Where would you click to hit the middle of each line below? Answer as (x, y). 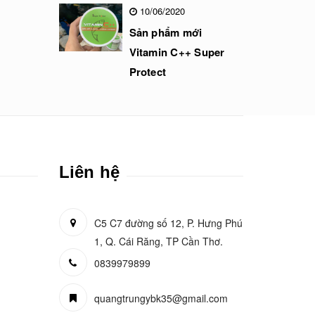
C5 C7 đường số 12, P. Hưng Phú (168, 223)
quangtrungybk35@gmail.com (161, 298)
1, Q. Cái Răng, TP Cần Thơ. (158, 241)
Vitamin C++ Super (177, 52)
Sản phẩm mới (166, 32)
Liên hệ (89, 172)
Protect (148, 72)
